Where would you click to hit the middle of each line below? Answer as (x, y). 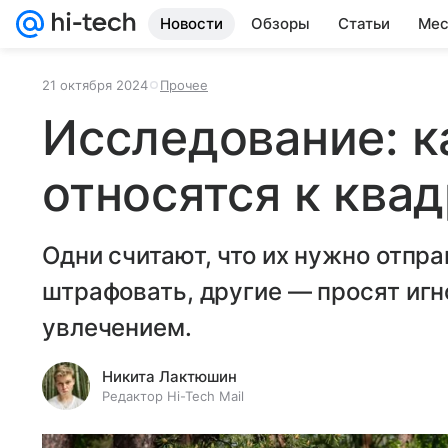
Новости (191, 23)
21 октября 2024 (95, 85)
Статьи (364, 23)
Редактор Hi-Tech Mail (173, 396)
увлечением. (117, 327)
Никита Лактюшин (169, 376)
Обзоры (280, 23)
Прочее (184, 85)
